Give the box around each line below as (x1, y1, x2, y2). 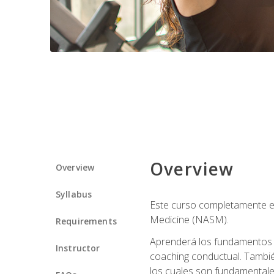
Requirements (56, 215, 117, 227)
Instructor (56, 242, 100, 254)
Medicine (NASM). (149, 212, 229, 226)
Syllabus (56, 188, 92, 200)
